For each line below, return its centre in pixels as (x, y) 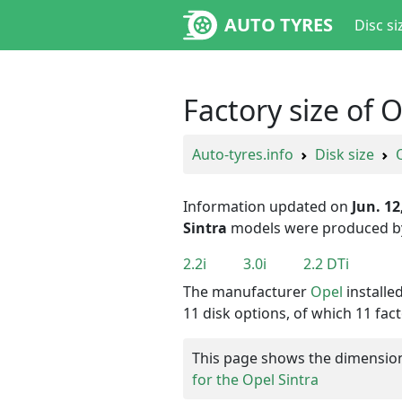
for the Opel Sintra (255, 379)
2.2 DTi (326, 264)
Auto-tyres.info (243, 154)
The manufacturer (247, 291)
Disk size (345, 154)
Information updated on (267, 206)
